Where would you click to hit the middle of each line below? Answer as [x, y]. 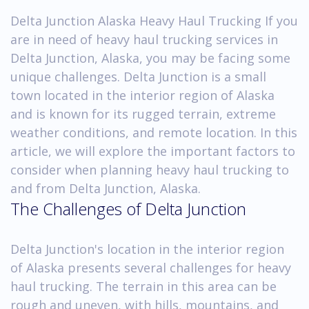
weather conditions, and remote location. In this [154, 132]
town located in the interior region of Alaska [142, 95]
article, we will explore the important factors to [153, 151]
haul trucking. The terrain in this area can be [143, 286]
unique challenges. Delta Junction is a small [138, 76]
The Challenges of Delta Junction [128, 208]
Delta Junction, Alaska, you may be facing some [150, 58]
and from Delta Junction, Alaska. [106, 188]
